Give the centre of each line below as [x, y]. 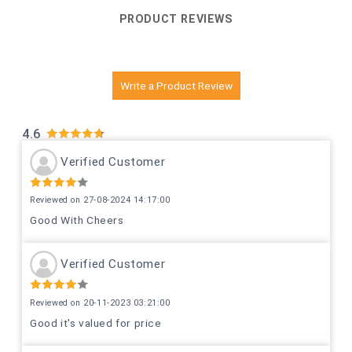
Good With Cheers [77, 220]
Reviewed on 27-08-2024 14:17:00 [100, 200]
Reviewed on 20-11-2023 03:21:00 [100, 303]
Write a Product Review [176, 85]
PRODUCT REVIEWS [176, 18]
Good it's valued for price [96, 323]
